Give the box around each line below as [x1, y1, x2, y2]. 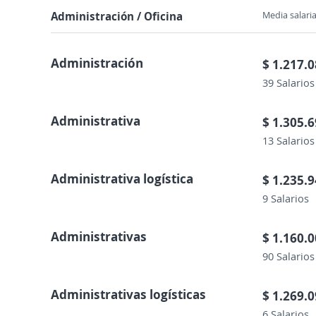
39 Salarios [262, 75, 315, 90]
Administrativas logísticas [51, 286, 206, 303]
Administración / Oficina [51, 8, 183, 24]
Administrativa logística [51, 170, 193, 187]
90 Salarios [262, 249, 315, 263]
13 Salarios [262, 133, 315, 147]
